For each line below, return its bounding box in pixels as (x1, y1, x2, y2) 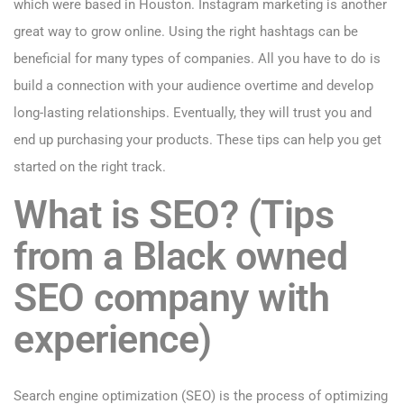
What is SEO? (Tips (14, 192, 334, 238)
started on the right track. (14, 159, 166, 176)
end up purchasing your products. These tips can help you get (14, 132, 381, 149)
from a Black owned (14, 234, 347, 280)
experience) (14, 317, 221, 363)
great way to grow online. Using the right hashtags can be (14, 23, 358, 41)
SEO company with (14, 275, 329, 321)
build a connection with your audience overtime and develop (14, 78, 373, 95)
